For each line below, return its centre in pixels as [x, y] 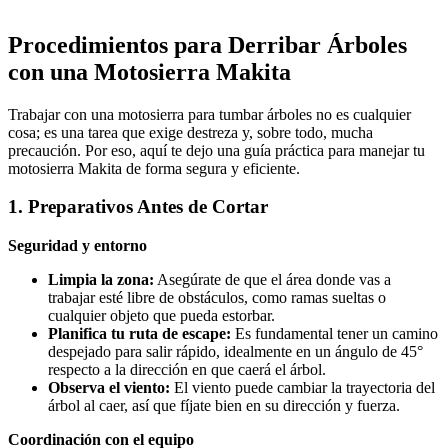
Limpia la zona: [101, 280]
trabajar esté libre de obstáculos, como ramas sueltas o [217, 298]
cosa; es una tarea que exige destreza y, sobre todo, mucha [190, 132]
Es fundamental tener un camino [334, 334]
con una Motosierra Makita [149, 71]
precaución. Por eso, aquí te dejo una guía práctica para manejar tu [216, 150]
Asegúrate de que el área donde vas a [272, 280]
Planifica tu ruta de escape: [139, 334]
